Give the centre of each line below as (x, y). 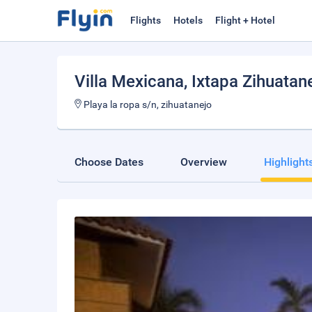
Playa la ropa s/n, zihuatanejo (147, 104)
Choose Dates (109, 162)
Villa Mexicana (129, 81)
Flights (146, 20)
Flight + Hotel (245, 20)
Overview (204, 162)
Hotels (188, 20)
